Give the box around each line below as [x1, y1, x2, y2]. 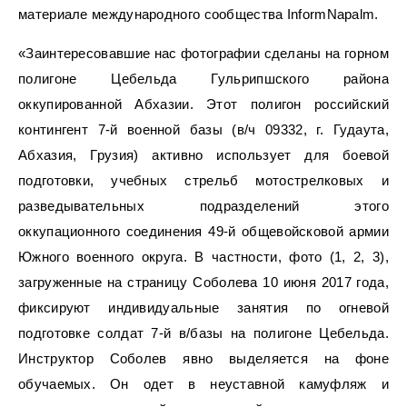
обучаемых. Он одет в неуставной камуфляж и [18, 376, 389, 392]
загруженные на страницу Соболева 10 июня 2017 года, [18, 274, 389, 290]
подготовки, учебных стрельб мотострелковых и [18, 173, 389, 188]
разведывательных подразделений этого [18, 198, 389, 213]
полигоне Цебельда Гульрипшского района [18, 71, 389, 86]
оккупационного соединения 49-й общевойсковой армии [18, 223, 389, 239]
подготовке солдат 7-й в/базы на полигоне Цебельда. [18, 325, 389, 341]
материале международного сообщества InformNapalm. [18, 6, 379, 22]
